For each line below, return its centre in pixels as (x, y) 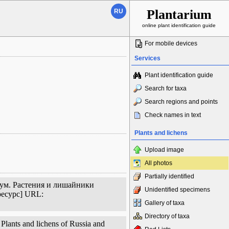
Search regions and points (181, 102)
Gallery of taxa (165, 203)
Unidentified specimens (177, 190)
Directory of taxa (167, 216)
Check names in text (173, 115)
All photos (158, 163)
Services (147, 58)
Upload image (164, 150)
